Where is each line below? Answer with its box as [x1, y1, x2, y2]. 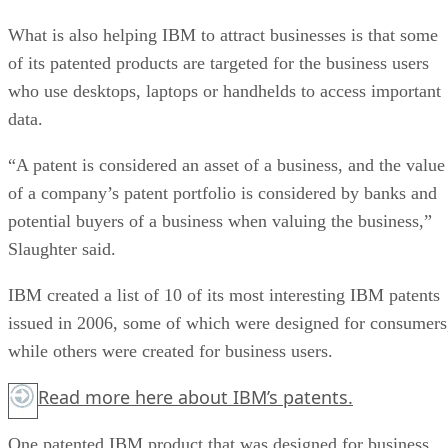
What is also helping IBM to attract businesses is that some [8, 24, 438, 45]
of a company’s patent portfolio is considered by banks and [8, 182, 437, 203]
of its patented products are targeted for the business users [8, 52, 429, 73]
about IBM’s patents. [173, 384, 353, 409]
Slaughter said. [8, 238, 116, 259]
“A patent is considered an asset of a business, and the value [8, 154, 445, 175]
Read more [38, 384, 135, 409]
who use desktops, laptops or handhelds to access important [8, 80, 441, 101]
